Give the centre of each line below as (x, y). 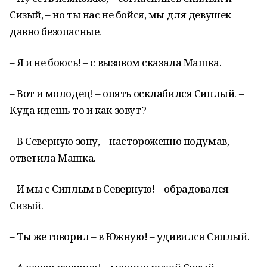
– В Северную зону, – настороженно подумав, (119, 141)
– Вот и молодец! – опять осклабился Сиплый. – (127, 93)
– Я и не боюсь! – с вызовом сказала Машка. (116, 62)
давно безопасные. (55, 31)
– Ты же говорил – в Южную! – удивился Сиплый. (130, 236)
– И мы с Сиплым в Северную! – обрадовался (119, 189)
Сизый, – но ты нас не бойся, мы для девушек (120, 15)
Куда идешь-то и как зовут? (78, 110)
